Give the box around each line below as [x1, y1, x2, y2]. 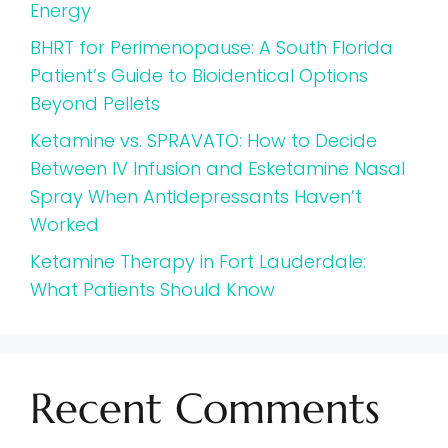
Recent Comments [30, 382, 380, 436]
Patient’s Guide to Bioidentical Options [30, 63, 368, 89]
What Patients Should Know [30, 277, 275, 303]
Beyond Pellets [30, 91, 160, 117]
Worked [30, 212, 99, 238]
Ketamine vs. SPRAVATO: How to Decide [30, 128, 377, 154]
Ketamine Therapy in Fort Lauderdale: [30, 249, 366, 275]
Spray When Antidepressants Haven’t [30, 184, 362, 210]
